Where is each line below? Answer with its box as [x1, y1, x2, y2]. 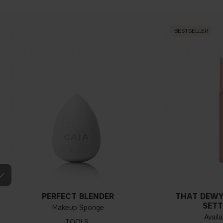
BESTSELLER [174, 27, 209, 35]
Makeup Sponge [52, 203, 104, 212]
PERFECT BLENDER [42, 191, 114, 201]
